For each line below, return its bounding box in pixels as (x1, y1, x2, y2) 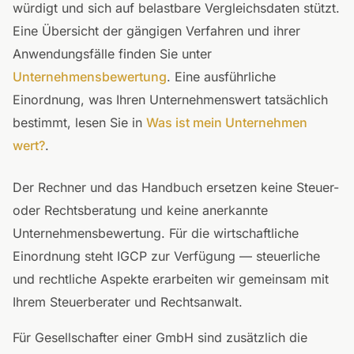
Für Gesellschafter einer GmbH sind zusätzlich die (13, 330, 307, 345)
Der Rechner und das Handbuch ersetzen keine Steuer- (13, 179, 339, 195)
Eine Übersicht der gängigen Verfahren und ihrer (13, 23, 300, 39)
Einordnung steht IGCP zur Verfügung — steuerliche (13, 248, 320, 264)
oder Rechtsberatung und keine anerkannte (13, 202, 268, 218)
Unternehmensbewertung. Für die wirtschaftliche (13, 225, 299, 241)
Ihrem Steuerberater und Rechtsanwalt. (13, 294, 243, 310)
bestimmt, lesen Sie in (13, 115, 146, 130)
